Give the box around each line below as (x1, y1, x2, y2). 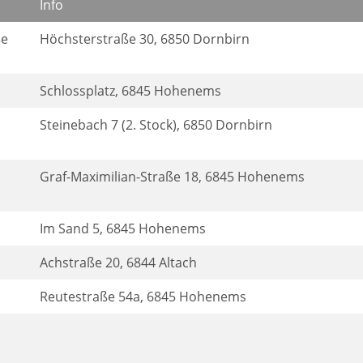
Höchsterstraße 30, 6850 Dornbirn (40, 30, 250, 48)
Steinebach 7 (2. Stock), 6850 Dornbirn (40, 116, 272, 134)
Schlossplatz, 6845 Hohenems (40, 82, 221, 100)
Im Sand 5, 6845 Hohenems (40, 220, 206, 237)
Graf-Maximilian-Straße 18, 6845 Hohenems (40, 168, 305, 186)
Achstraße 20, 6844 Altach (40, 254, 197, 271)
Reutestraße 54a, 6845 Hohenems (40, 288, 246, 305)
